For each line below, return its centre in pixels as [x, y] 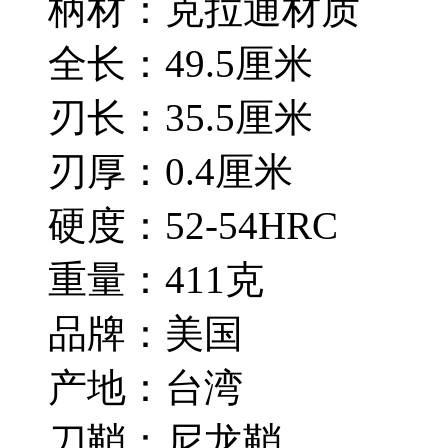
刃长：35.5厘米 [185, 117]
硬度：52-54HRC [198, 225]
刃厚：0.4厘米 [175, 171]
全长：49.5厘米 [185, 63]
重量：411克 [161, 279]
